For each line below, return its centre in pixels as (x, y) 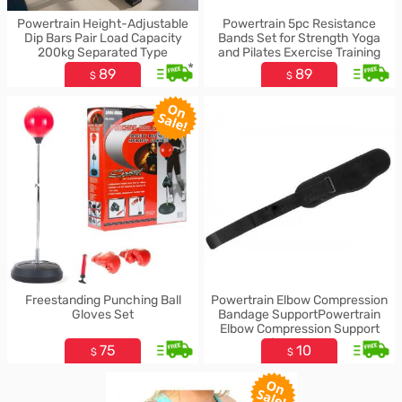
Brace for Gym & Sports (299, 343)
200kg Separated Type (103, 52)
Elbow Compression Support (299, 329)
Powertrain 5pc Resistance (299, 24)
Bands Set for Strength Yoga (299, 38)
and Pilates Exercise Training (299, 52)
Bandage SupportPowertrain (299, 315)
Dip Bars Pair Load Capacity (103, 38)
